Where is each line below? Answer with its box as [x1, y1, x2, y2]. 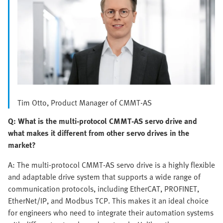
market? [8, 138, 36, 151]
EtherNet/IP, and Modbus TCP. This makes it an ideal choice [8, 194, 209, 207]
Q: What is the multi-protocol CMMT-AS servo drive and [8, 114, 197, 127]
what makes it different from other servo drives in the [8, 126, 189, 139]
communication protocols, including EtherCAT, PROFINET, [8, 182, 199, 195]
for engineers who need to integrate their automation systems [8, 206, 214, 219]
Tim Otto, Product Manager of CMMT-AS [17, 96, 152, 109]
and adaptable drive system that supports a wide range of [8, 170, 201, 183]
